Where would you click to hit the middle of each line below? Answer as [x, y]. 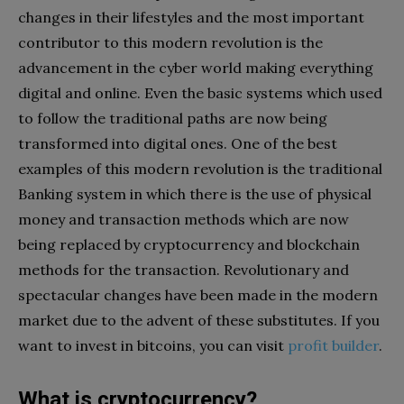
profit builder [333, 345]
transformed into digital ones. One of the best [178, 143]
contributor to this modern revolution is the [170, 42]
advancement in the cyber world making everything [196, 67]
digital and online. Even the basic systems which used [200, 92]
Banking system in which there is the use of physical [195, 193]
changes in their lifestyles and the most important [191, 17]
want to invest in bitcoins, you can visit [153, 345]
